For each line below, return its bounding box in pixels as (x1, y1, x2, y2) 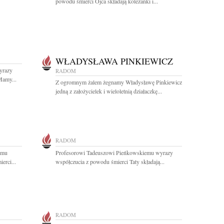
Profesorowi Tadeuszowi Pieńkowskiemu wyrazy (55, 148, 173, 156)
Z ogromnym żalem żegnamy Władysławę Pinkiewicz (55, 78, 182, 86)
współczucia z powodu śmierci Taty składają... (55, 157, 164, 165)
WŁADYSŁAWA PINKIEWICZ (55, 55, 173, 67)
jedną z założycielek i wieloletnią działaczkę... (55, 87, 162, 95)
